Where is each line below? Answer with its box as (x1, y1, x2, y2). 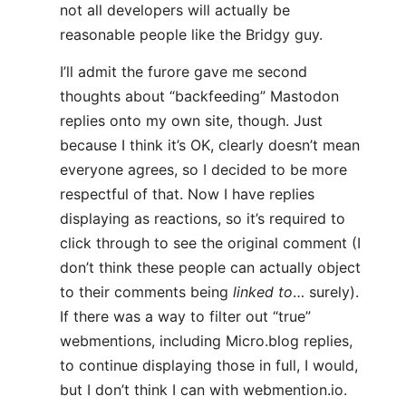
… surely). (293, 283, 359, 301)
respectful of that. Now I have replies (60, 185, 314, 203)
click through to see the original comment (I (60, 234, 361, 252)
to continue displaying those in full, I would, (60, 356, 358, 374)
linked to (233, 283, 293, 301)
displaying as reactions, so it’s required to (60, 209, 345, 227)
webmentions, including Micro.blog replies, (60, 332, 353, 350)
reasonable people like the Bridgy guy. (60, 25, 323, 43)
